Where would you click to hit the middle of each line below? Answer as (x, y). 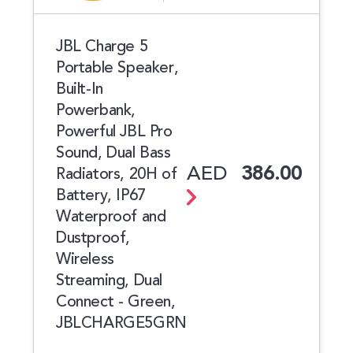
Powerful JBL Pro (114, 132)
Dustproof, (93, 238)
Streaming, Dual (109, 281)
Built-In (80, 89)
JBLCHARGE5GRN (121, 323)
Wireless (85, 259)
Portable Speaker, (117, 68)
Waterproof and (111, 217)
